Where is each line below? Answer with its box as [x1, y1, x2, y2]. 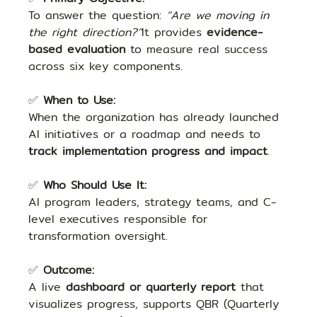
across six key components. [28, 57, 183, 75]
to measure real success [125, 40, 273, 58]
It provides [142, 23, 207, 41]
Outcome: [43, 260, 95, 279]
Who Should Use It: [43, 175, 147, 194]
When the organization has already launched [28, 108, 284, 126]
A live [28, 277, 67, 296]
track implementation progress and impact [28, 142, 268, 160]
